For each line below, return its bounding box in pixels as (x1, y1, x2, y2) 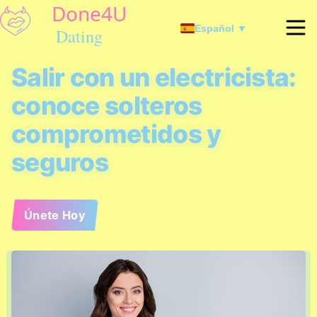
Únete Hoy (23, 208, 86, 222)
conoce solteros (11, 91, 202, 121)
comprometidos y (11, 119, 221, 149)
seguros (11, 147, 109, 178)
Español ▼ (195, 23, 247, 34)
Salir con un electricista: (11, 62, 296, 93)
